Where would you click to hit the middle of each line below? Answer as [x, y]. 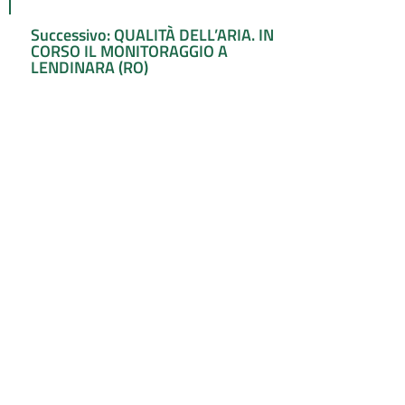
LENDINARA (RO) [90, 68]
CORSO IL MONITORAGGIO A [130, 52]
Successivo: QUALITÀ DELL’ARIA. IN [153, 35]
